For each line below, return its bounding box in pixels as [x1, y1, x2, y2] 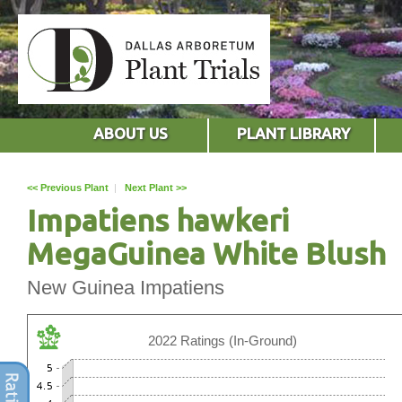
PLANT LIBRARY [237, 124, 351, 142]
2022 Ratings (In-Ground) [148, 332, 297, 348]
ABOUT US [92, 124, 168, 142]
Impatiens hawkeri [27, 202, 289, 237]
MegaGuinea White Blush [27, 235, 386, 270]
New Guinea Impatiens [27, 275, 224, 299]
